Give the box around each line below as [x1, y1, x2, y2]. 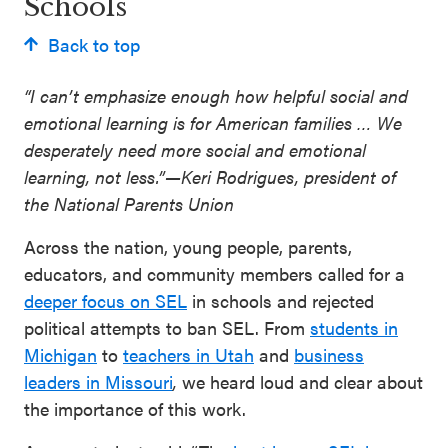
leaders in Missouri [24, 368, 173, 394]
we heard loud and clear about [182, 368, 423, 394]
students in [310, 314, 398, 340]
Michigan [24, 341, 97, 367]
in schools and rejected [187, 287, 374, 313]
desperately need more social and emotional [24, 136, 366, 162]
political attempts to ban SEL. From [24, 314, 310, 340]
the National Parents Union [24, 190, 239, 216]
